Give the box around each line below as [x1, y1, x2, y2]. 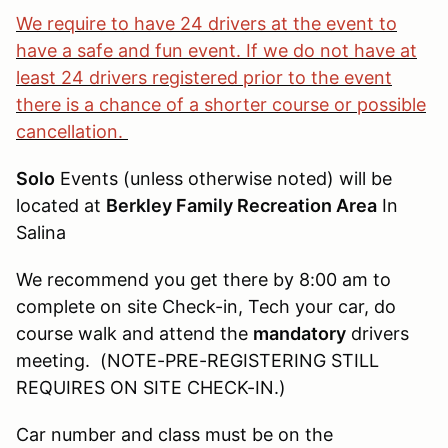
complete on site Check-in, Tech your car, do [16, 295, 396, 317]
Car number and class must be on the [16, 423, 333, 445]
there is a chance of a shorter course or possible [16, 93, 426, 115]
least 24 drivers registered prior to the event [16, 66, 392, 88]
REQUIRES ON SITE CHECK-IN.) [16, 376, 286, 398]
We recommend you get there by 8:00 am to [16, 268, 391, 290]
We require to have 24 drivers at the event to [16, 12, 397, 34]
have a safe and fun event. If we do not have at [16, 39, 417, 61]
